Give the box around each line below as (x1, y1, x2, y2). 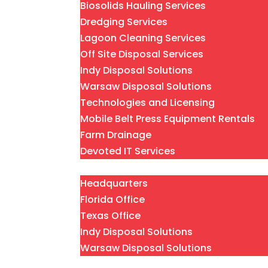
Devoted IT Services (80, 144, 176, 159)
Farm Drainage (80, 128, 152, 142)
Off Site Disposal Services (80, 47, 204, 62)
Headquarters (80, 176, 148, 191)
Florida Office (80, 193, 145, 207)
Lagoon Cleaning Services (80, 31, 206, 45)
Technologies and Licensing (80, 96, 215, 110)
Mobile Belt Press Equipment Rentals (80, 112, 255, 126)
